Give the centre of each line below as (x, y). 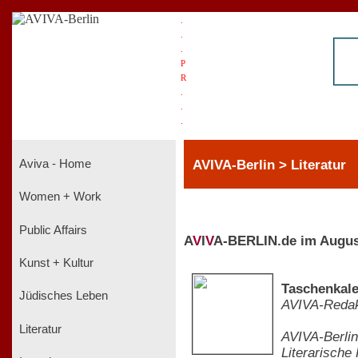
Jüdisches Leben (62, 296)
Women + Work (59, 197)
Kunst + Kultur (55, 263)
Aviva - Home (54, 163)
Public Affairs (52, 230)
